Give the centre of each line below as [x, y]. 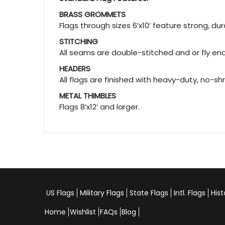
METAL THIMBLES [88, 96]
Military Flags [102, 193]
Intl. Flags [190, 193]
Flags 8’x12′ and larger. [99, 107]
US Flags [60, 193]
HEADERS [75, 69]
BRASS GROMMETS [92, 14]
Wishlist [83, 212]
